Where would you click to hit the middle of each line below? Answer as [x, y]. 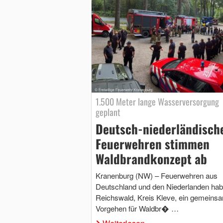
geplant [108, 112]
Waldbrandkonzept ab [151, 159]
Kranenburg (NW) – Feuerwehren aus [156, 176]
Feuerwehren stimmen [152, 144]
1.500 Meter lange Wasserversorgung [157, 102]
